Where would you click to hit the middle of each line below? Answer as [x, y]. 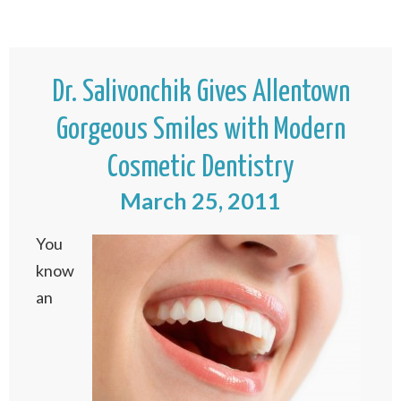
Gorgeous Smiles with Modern [200, 130]
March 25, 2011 [200, 200]
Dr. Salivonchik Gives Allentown [200, 93]
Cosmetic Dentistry [200, 168]
